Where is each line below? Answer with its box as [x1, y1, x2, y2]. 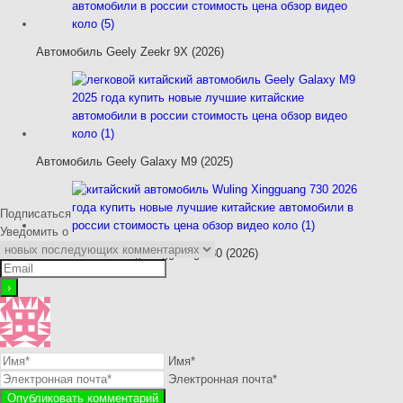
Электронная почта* [168, 372, 277, 386]
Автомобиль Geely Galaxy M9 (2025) [36, 154, 233, 168]
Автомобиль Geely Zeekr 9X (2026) [36, 44, 224, 58]
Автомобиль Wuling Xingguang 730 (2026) [36, 246, 258, 260]
